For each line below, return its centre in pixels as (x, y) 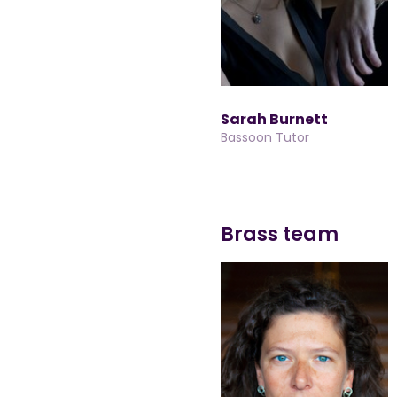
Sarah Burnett (274, 119)
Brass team (280, 234)
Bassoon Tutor (265, 137)
